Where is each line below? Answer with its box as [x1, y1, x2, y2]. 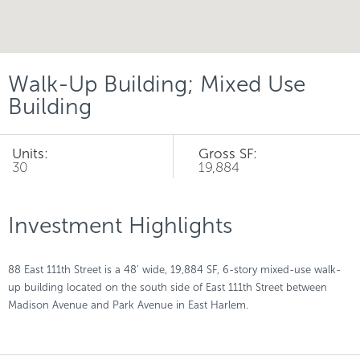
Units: [12, 145, 48, 162]
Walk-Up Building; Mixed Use [8, 71, 305, 97]
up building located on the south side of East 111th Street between [8, 281, 327, 293]
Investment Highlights [8, 212, 232, 239]
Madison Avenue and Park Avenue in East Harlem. [8, 299, 248, 311]
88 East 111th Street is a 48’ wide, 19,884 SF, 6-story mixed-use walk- [8, 264, 341, 276]
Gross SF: [198, 145, 257, 162]
